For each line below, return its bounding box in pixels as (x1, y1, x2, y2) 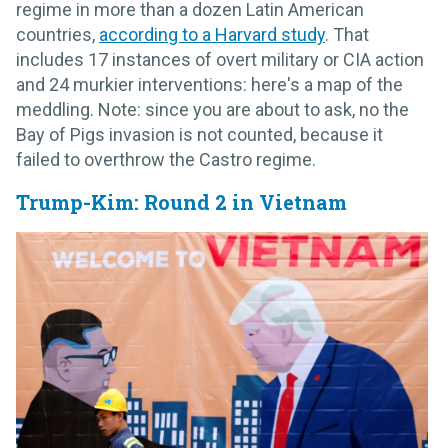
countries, (16, 23, 99, 45)
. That (325, 23, 369, 45)
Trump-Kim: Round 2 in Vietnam (16, 188, 347, 215)
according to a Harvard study (99, 23, 325, 45)
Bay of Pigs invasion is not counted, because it (16, 123, 383, 145)
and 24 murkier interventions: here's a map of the (16, 73, 403, 95)
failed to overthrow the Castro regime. (16, 148, 316, 170)
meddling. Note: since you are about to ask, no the (16, 98, 409, 120)
